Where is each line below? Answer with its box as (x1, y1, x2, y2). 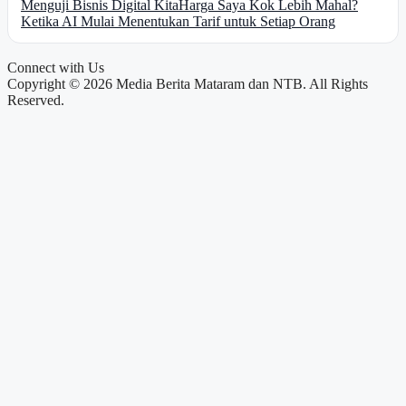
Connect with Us (7, 59, 104, 75)
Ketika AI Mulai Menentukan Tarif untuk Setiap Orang (21, 13, 335, 29)
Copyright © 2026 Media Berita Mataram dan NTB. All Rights (7, 75, 368, 92)
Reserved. (7, 92, 64, 108)
